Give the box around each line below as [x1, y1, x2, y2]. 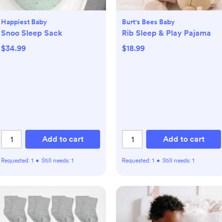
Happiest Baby [1, 18, 47, 26]
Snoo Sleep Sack [1, 28, 62, 38]
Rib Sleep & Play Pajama [122, 28, 211, 38]
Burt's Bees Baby [122, 18, 175, 26]
